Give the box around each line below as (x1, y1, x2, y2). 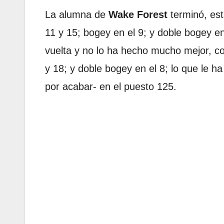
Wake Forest (108, 9, 167, 20)
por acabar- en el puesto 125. (45, 81, 176, 92)
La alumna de (45, 9, 108, 20)
